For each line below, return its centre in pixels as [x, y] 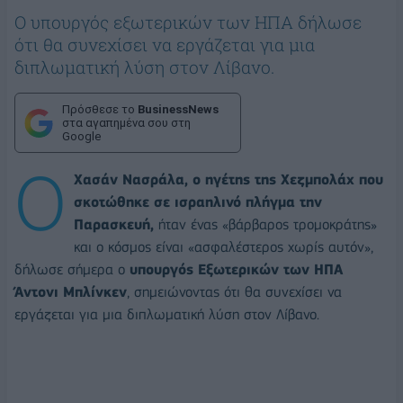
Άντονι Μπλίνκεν [71, 292]
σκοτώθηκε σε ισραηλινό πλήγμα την [198, 202]
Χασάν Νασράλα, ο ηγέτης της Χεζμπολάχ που [228, 180]
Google [81, 137]
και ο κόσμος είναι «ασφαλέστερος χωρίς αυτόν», [224, 247]
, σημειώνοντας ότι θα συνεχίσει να [234, 292]
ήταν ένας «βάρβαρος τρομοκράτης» [265, 225]
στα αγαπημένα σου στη [126, 123]
